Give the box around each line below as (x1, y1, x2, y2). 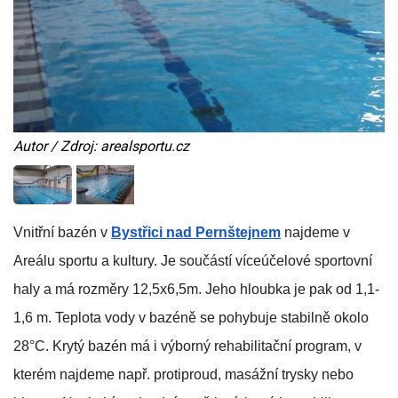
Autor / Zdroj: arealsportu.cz (13, 138, 189, 155)
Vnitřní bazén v (13, 224, 111, 240)
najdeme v (281, 224, 350, 240)
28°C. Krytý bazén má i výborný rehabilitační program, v (13, 338, 362, 354)
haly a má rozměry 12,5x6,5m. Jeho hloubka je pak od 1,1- (13, 281, 379, 297)
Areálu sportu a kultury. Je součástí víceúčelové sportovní (13, 252, 372, 268)
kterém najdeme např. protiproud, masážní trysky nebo (13, 366, 354, 382)
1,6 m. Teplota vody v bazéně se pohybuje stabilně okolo (13, 309, 369, 325)
